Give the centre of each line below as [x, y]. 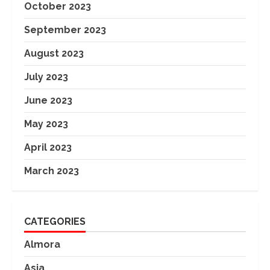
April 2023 [48, 147]
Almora [42, 244]
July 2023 [46, 77]
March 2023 [52, 171]
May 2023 [46, 124]
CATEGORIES [55, 221]
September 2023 [65, 30]
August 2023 [54, 53]
